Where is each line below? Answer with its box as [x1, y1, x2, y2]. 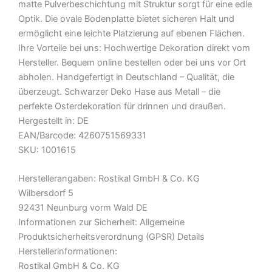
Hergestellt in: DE [18, 115, 89, 126]
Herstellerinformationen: [18, 246, 117, 257]
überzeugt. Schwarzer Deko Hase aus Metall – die [18, 86, 220, 97]
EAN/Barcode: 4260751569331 [18, 129, 146, 141]
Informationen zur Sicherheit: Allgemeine [18, 217, 185, 228]
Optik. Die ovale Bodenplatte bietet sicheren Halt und [18, 13, 234, 24]
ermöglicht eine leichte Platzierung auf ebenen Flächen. [18, 27, 245, 39]
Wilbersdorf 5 [18, 188, 73, 199]
